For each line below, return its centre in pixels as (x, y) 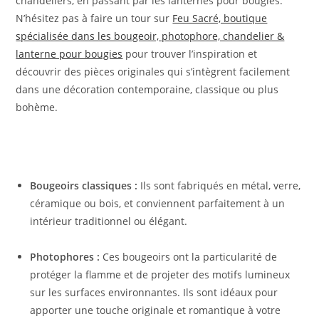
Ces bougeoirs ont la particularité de (189, 257)
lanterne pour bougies (69, 54)
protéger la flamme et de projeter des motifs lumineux (160, 275)
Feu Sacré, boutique (220, 19)
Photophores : (65, 257)
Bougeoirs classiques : (84, 186)
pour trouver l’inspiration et (190, 54)
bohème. (37, 108)
